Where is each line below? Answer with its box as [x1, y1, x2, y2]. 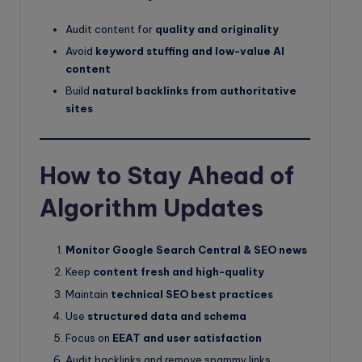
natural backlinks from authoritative [92, 84, 297, 98]
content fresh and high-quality [93, 265, 264, 279]
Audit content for [65, 22, 155, 36]
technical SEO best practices [111, 287, 273, 301]
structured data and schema [87, 309, 246, 322]
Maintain [65, 287, 111, 301]
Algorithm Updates [40, 193, 263, 224]
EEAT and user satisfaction [112, 330, 262, 344]
